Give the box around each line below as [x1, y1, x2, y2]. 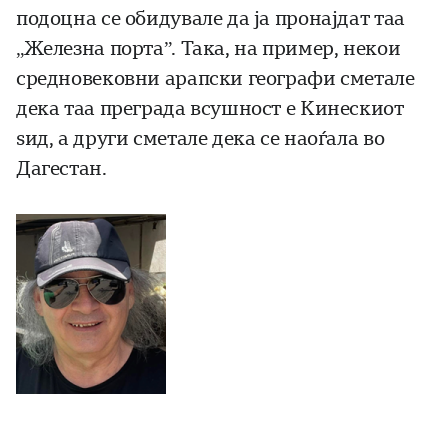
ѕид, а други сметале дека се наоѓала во [16, 127, 385, 151]
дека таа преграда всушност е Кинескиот [16, 97, 404, 121]
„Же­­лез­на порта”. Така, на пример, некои [16, 37, 401, 61]
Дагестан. [16, 157, 107, 181]
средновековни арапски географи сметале [16, 67, 415, 91]
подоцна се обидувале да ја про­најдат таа [16, 7, 405, 31]
